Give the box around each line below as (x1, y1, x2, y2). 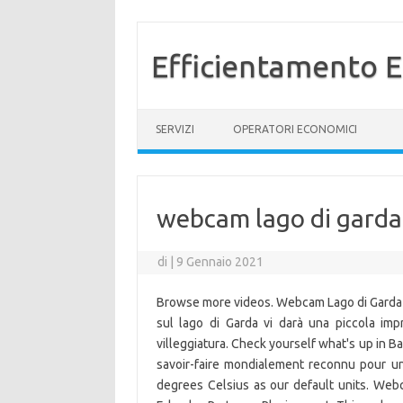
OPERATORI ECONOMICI (233, 123, 357, 135)
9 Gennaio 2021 (176, 255, 264, 269)
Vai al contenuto (138, 108, 228, 122)
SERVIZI (156, 123, 194, 135)
